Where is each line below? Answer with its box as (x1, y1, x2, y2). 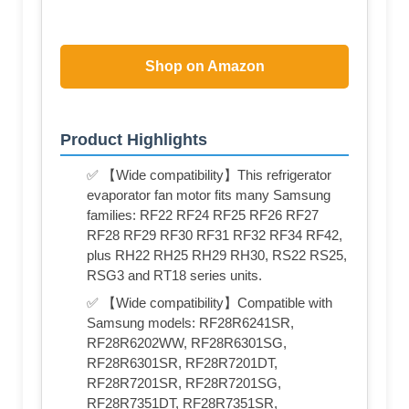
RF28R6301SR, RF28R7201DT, (87, 355, 278, 372)
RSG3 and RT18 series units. (87, 267, 262, 284)
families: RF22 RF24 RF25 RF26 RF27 (87, 207, 319, 224)
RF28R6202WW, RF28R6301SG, (87, 335, 287, 351)
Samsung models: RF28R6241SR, (87, 315, 294, 331)
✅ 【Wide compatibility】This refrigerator (87, 167, 331, 184)
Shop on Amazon (144, 58, 265, 74)
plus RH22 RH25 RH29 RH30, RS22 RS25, (87, 247, 347, 264)
